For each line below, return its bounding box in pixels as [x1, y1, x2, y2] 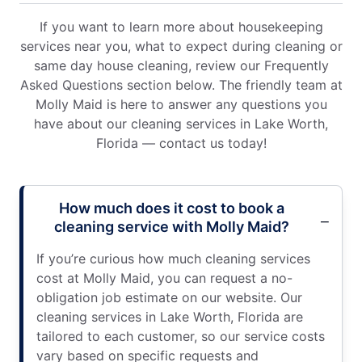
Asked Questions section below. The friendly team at [19, 76, 343, 93]
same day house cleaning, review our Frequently [33, 57, 329, 74]
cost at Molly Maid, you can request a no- [36, 269, 293, 286]
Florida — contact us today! [95, 134, 267, 151]
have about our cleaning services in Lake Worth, [34, 115, 328, 132]
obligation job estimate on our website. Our [36, 288, 302, 305]
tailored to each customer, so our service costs [36, 327, 325, 344]
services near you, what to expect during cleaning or [19, 37, 343, 54]
